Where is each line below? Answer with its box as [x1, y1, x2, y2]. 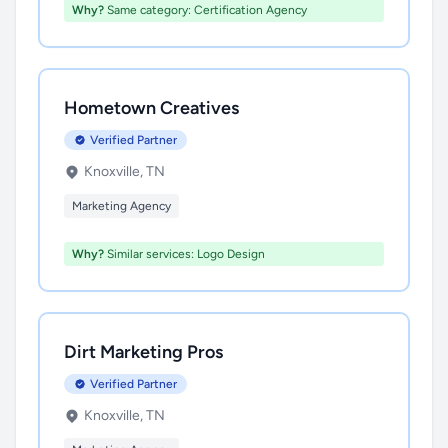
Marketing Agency [72, 199, 171, 213]
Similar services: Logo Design [104, 247, 265, 261]
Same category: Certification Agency [104, 3, 307, 17]
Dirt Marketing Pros [64, 341, 223, 363]
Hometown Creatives [64, 97, 239, 119]
